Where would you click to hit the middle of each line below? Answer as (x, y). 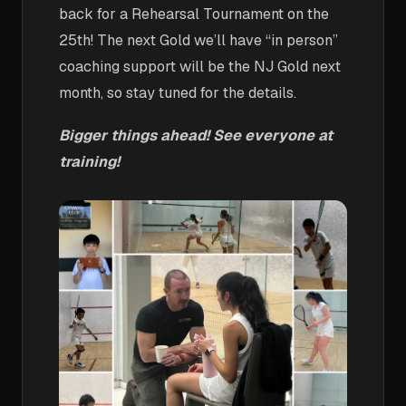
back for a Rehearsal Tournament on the (194, 14)
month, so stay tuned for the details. (178, 93)
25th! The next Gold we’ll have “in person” (198, 40)
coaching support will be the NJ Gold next (200, 67)
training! (89, 162)
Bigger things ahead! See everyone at (196, 135)
